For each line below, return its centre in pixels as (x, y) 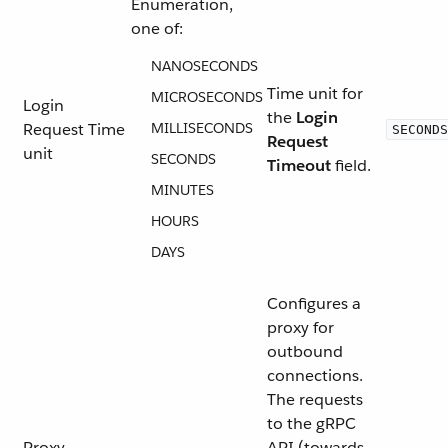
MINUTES (182, 190)
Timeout (299, 165)
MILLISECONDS (202, 128)
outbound (305, 351)
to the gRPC (311, 423)
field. (351, 165)
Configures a (314, 303)
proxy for (300, 327)
